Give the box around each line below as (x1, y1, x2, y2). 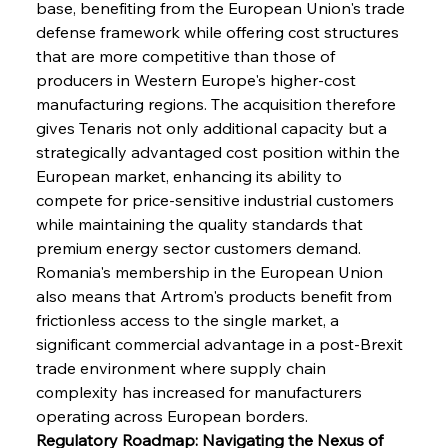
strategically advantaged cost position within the (35, 141, 404, 162)
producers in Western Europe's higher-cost (35, 69, 360, 90)
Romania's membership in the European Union (35, 261, 387, 282)
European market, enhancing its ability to (35, 165, 346, 186)
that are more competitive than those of (35, 45, 339, 66)
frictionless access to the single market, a (35, 309, 343, 330)
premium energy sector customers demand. (35, 237, 365, 258)
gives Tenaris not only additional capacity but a (35, 117, 391, 138)
